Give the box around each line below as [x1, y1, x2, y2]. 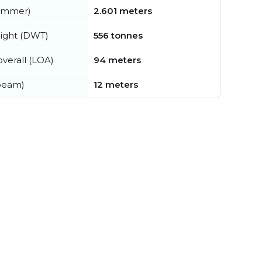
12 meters [94, 78, 138, 90]
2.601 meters [94, 5, 152, 16]
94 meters [94, 54, 141, 65]
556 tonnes [94, 29, 143, 41]
